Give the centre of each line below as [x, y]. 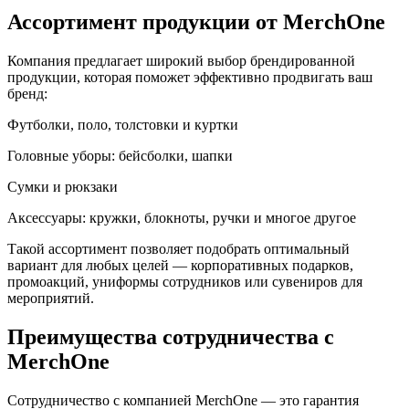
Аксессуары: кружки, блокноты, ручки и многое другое [182, 218]
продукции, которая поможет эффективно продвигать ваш [190, 78]
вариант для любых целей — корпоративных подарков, [180, 266]
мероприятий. [51, 299]
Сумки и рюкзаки [63, 187]
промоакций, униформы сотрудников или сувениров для [185, 282]
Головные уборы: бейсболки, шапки [120, 156]
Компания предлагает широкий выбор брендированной [181, 61]
